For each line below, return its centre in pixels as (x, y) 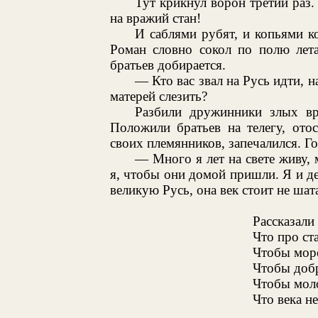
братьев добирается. (168, 65)
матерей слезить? (158, 96)
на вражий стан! (155, 18)
